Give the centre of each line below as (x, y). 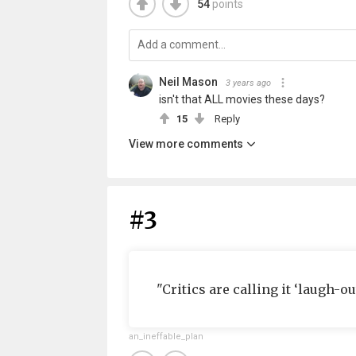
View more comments (186, 144)
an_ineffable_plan (166, 337)
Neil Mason (188, 82)
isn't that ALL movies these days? (242, 99)
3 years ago (248, 83)
